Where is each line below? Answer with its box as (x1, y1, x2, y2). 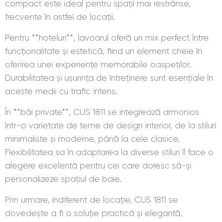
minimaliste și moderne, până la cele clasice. (5, 133, 180, 144)
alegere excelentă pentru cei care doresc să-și (5, 160, 191, 170)
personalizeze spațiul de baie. (5, 173, 121, 184)
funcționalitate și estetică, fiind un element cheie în (5, 46, 202, 56)
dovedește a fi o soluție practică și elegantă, (5, 208, 182, 218)
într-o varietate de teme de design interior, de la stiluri (5, 120, 216, 130)
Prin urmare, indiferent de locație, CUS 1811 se (5, 194, 178, 205)
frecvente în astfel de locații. (5, 11, 115, 22)
